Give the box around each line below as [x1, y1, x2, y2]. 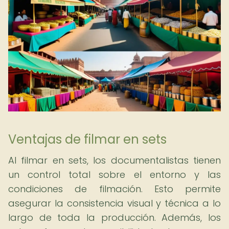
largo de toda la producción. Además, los [8, 211, 221, 224]
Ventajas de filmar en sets [8, 131, 167, 148]
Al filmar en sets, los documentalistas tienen [8, 154, 221, 167]
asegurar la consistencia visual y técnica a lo [8, 197, 221, 210]
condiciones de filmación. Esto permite [8, 182, 221, 195]
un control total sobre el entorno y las [8, 168, 221, 181]
